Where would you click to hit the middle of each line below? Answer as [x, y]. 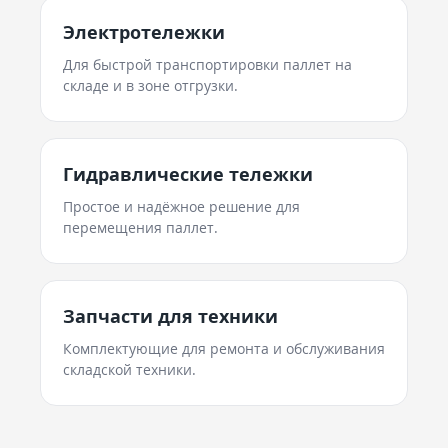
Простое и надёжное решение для [181, 206]
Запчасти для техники [170, 316]
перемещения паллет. [140, 227]
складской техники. [129, 369]
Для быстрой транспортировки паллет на [207, 64]
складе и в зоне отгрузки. [150, 85]
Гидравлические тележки [188, 174]
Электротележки [144, 32]
